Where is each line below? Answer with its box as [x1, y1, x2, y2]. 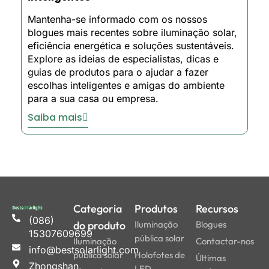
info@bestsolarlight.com [28, 244, 139, 256]
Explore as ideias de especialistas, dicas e [28, 53, 219, 65]
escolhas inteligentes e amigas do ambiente [28, 79, 225, 92]
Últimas [196, 252, 226, 264]
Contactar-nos [196, 235, 254, 247]
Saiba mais [28, 110, 82, 125]
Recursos [196, 202, 238, 216]
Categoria [73, 202, 122, 216]
